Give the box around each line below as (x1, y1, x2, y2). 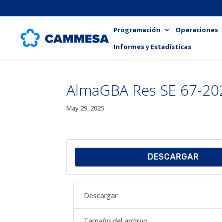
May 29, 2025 (66, 104, 105, 112)
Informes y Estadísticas (113, 42, 191, 51)
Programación (113, 25, 161, 34)
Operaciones (175, 25, 218, 34)
